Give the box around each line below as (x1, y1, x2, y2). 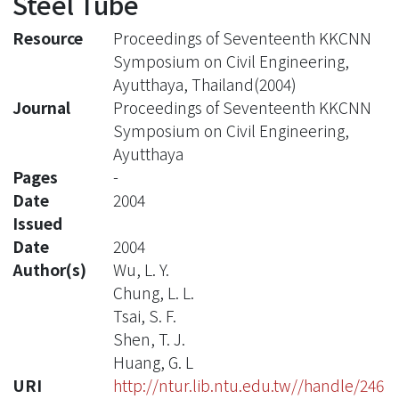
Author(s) (12, 257, 86, 281)
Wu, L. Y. (112, 257, 169, 281)
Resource (12, 26, 83, 49)
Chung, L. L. (112, 281, 194, 304)
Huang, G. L (112, 350, 193, 373)
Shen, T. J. (112, 327, 185, 350)
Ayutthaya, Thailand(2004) (112, 72, 297, 95)
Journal (12, 95, 70, 118)
